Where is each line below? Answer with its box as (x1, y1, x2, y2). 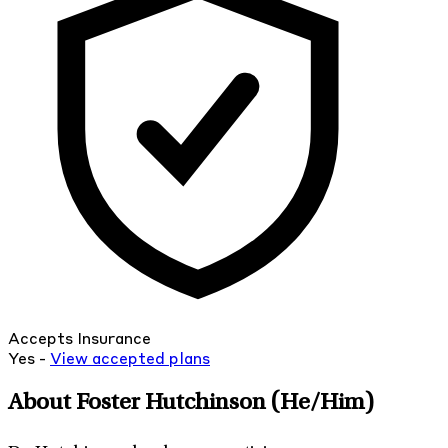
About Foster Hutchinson (8, 392, 271, 417)
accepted (92, 352, 165, 369)
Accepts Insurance (8, 332, 151, 349)
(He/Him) (271, 392, 374, 417)
